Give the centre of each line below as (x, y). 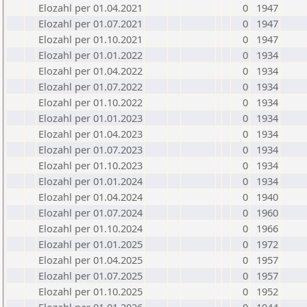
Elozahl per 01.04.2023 (90, 134)
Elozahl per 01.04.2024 (90, 197)
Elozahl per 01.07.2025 (90, 275)
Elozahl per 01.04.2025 (90, 260)
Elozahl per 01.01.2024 (90, 181)
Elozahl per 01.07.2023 (90, 149)
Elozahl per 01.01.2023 (90, 118)
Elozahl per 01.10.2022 (90, 102)
